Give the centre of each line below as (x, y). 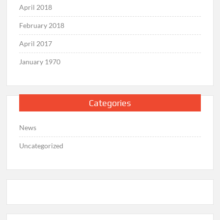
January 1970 (40, 62)
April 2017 (36, 44)
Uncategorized (41, 145)
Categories (110, 103)
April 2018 (36, 7)
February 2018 (42, 26)
